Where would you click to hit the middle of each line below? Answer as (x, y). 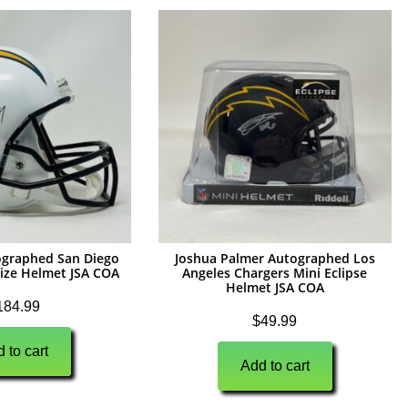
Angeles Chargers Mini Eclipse (275, 273)
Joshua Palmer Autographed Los (275, 259)
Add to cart (275, 366)
